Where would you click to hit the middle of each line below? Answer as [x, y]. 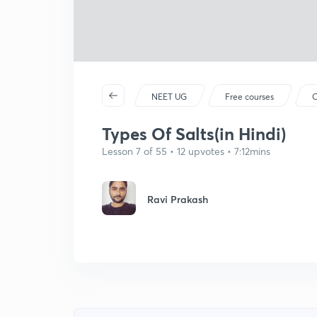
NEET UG [169, 97]
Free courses [250, 97]
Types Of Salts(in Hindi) [194, 134]
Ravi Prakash [178, 199]
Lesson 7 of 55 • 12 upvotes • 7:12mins [186, 151]
